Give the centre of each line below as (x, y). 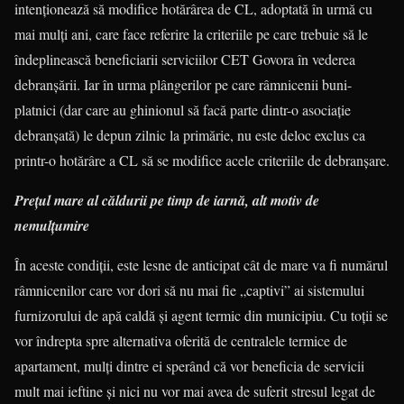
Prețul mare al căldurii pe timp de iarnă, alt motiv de (167, 200)
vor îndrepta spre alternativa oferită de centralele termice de (181, 340)
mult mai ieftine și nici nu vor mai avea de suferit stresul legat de (195, 390)
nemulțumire (52, 225)
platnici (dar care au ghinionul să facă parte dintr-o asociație (183, 109)
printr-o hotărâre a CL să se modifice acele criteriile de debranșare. (202, 160)
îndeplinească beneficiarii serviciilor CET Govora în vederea (185, 59)
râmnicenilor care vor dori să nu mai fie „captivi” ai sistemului (189, 289)
